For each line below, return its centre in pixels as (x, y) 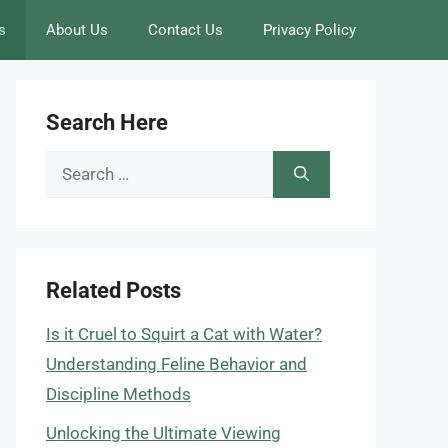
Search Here (107, 122)
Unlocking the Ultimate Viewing (163, 432)
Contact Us (185, 30)
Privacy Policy (309, 30)
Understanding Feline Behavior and (176, 364)
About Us (77, 30)
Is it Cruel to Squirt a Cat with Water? (184, 334)
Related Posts (113, 290)
